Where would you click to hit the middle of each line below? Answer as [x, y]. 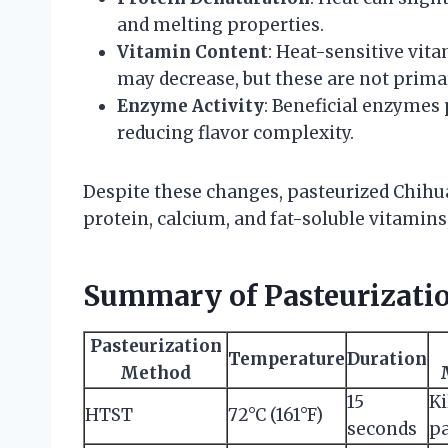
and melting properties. [220, 24]
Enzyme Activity [190, 105]
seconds [382, 428]
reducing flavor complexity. [235, 132]
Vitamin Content [192, 51]
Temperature [286, 358]
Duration [387, 358]
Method [155, 372]
